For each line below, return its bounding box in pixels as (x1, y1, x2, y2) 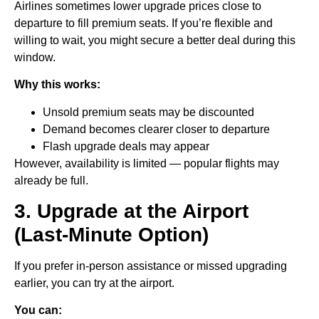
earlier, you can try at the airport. (14, 277, 174, 290)
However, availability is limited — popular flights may (14, 157, 279, 169)
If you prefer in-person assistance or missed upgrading (14, 260, 287, 273)
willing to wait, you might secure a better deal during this (14, 33, 296, 46)
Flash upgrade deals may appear (43, 140, 209, 152)
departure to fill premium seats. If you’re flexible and (14, 16, 273, 29)
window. (14, 51, 56, 63)
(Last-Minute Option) (14, 224, 209, 246)
